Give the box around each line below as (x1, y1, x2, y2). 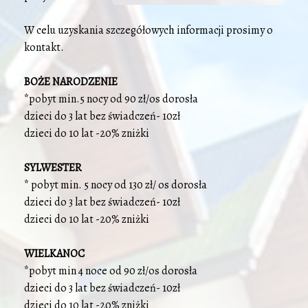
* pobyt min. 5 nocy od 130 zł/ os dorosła (24, 177, 209, 192)
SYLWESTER (24, 160, 84, 175)
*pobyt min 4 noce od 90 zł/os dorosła (24, 263, 199, 278)
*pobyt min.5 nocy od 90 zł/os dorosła (24, 91, 198, 107)
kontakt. (24, 40, 64, 55)
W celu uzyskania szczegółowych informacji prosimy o (24, 23, 273, 38)
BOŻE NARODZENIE (24, 74, 120, 89)
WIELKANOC (24, 246, 87, 261)
